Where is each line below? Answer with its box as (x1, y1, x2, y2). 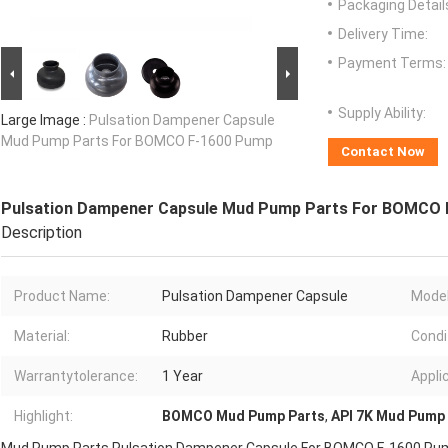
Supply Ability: (338, 105, 426, 122)
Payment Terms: (338, 55, 446, 72)
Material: (14, 328, 70, 345)
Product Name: (14, 288, 110, 305)
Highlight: (14, 408, 73, 425)
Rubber (162, 328, 208, 345)
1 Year (162, 368, 203, 385)
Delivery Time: (338, 26, 428, 43)
